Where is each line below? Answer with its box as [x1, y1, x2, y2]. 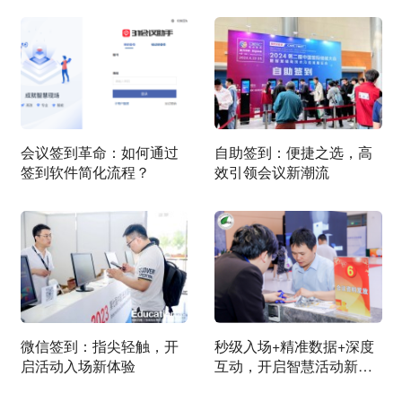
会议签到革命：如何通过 [20, 142, 179, 163]
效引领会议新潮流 [214, 162, 329, 183]
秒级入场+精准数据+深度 [214, 336, 374, 357]
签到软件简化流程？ [20, 162, 150, 183]
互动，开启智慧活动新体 [214, 355, 372, 377]
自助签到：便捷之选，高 [214, 142, 372, 163]
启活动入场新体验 [20, 355, 135, 377]
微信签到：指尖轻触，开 [20, 336, 179, 357]
